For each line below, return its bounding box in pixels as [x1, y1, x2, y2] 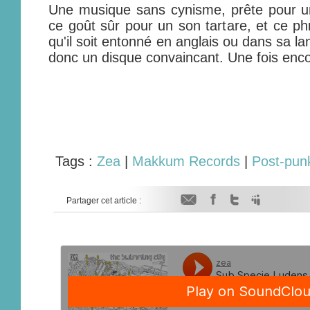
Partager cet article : [66, 196, 141, 206]
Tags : [55, 154, 97, 169]
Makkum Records [132, 154, 240, 169]
